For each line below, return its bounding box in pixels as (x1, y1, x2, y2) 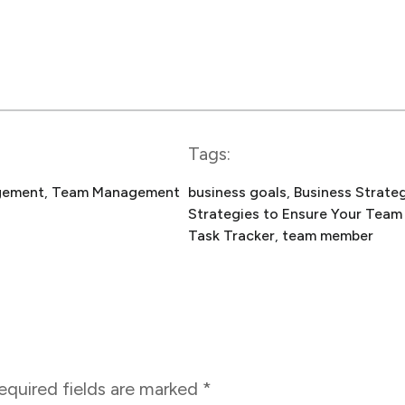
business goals (188, 184, 287, 202)
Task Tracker (188, 227, 275, 245)
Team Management (51, 184, 180, 202)
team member (282, 227, 373, 245)
